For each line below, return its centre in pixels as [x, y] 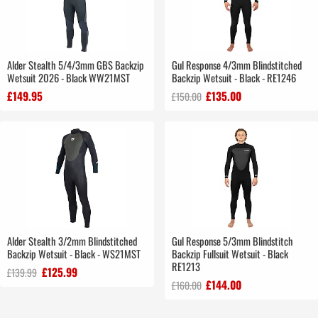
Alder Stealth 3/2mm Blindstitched [72, 241]
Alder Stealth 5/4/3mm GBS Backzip [76, 65]
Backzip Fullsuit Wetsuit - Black [230, 254]
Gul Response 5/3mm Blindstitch [232, 241]
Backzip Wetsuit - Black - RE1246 [234, 78]
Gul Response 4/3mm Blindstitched [236, 65]
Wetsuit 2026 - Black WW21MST [68, 78]
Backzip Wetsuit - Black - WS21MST [74, 254]
